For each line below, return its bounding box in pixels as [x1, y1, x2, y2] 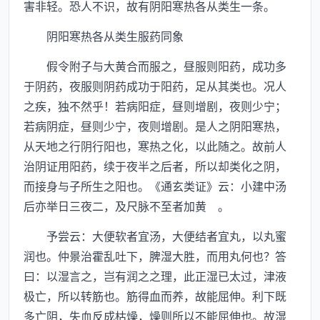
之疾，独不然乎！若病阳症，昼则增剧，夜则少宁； [24, 97, 286, 114]
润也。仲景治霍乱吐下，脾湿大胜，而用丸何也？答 [24, 247, 286, 264]
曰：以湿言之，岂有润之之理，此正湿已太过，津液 [24, 267, 286, 284]
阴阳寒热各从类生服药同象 [24, 27, 184, 44]
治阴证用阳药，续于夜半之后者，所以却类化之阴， [24, 157, 286, 174]
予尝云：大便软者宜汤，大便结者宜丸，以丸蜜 [24, 227, 286, 244]
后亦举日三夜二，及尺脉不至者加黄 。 [24, 197, 229, 214]
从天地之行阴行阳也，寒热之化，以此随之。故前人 [24, 137, 286, 154]
